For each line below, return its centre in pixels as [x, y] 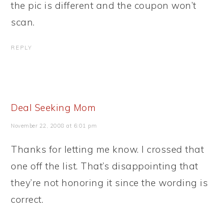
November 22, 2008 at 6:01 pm [54, 126]
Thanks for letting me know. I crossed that [108, 149]
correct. [27, 199]
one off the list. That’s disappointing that [105, 166]
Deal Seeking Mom [54, 108]
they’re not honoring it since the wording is [110, 183]
